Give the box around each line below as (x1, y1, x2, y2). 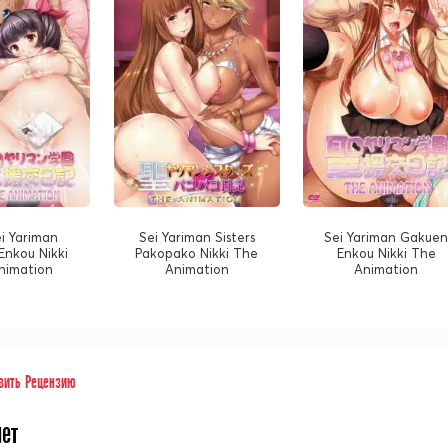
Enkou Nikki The (336, 245, 436, 262)
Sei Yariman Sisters (138, 229, 255, 246)
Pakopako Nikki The (135, 245, 259, 262)
